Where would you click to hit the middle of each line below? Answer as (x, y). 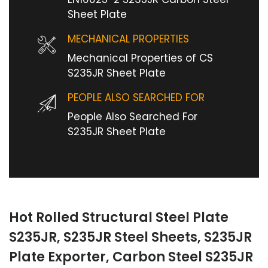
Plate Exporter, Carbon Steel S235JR (131, 257)
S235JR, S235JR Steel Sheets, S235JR (130, 237)
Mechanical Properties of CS (140, 58)
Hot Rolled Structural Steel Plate (119, 217)
